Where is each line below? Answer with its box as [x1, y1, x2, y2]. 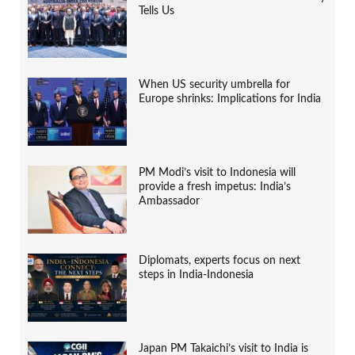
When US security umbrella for [139, 78, 290, 90]
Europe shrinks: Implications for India [139, 93, 321, 105]
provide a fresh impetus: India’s [139, 181, 291, 193]
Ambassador [139, 196, 200, 208]
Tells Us [139, 5, 174, 17]
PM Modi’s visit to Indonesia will [139, 167, 296, 179]
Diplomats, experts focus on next [139, 255, 300, 267]
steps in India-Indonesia [139, 269, 254, 281]
